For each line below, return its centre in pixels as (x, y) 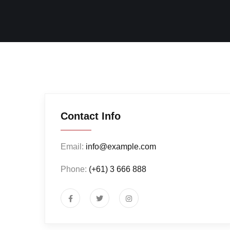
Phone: (75, 169)
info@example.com (121, 146)
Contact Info (91, 116)
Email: (73, 146)
